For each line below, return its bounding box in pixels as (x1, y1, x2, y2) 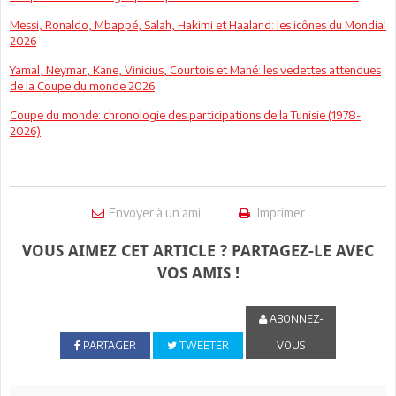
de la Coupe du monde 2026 (10, 78, 155, 93)
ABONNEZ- (266, 311, 324, 325)
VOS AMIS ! (156, 263, 240, 282)
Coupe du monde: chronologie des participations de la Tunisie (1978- (10, 107, 361, 122)
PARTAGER (80, 338, 136, 352)
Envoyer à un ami (108, 204, 201, 220)
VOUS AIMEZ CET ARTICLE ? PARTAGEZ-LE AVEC (22, 240, 374, 260)
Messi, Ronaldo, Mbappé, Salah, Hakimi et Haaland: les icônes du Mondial (10, 17, 386, 32)
